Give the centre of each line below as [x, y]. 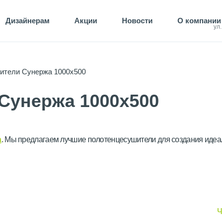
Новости [137, 21]
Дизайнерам [28, 21]
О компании [199, 21]
